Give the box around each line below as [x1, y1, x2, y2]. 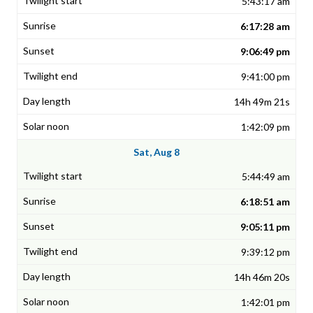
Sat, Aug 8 [133, 146, 180, 159]
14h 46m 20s [234, 271, 290, 284]
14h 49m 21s [234, 96, 290, 108]
